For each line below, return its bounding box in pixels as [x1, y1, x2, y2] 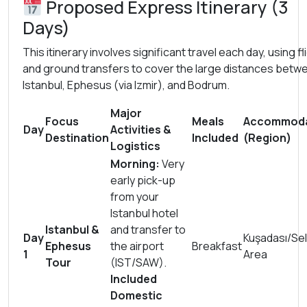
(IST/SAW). [110, 255, 167, 270]
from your [110, 189, 159, 204]
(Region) [243, 130, 291, 145]
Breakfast [192, 238, 242, 254]
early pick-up [110, 173, 175, 188]
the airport [110, 238, 164, 254]
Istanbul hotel [110, 206, 178, 221]
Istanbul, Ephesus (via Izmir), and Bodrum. [23, 77, 230, 93]
